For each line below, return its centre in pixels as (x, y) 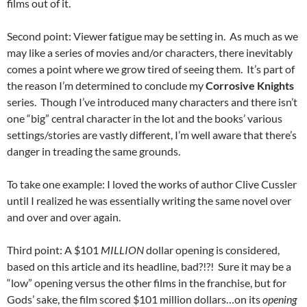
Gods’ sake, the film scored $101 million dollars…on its (135, 299)
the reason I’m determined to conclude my (106, 85)
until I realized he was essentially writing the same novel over (149, 200)
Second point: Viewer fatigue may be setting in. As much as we (152, 36)
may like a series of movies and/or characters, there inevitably (150, 52)
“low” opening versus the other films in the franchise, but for (147, 283)
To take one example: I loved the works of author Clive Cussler (152, 184)
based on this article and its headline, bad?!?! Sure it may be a (149, 266)
